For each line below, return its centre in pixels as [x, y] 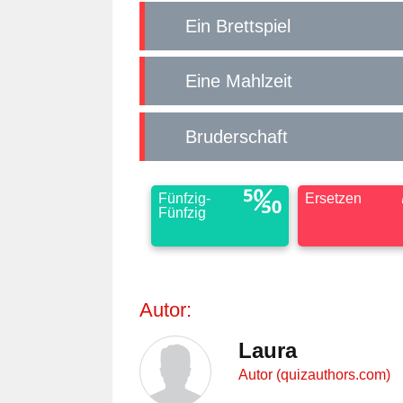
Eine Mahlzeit [245, 81]
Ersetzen [333, 198]
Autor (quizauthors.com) [314, 374]
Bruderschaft [242, 136]
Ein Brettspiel [244, 26]
